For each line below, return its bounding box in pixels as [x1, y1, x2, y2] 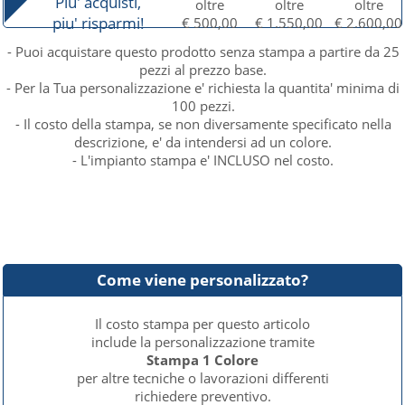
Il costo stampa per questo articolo [95, 315, 310, 333]
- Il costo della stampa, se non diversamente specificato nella [14, 115, 391, 133]
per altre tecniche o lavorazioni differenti [76, 369, 329, 387]
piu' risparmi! [52, 13, 145, 33]
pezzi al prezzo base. [139, 61, 268, 79]
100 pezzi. [171, 97, 235, 115]
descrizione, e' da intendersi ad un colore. [74, 133, 333, 151]
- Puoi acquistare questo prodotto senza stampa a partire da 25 [6, 42, 400, 61]
